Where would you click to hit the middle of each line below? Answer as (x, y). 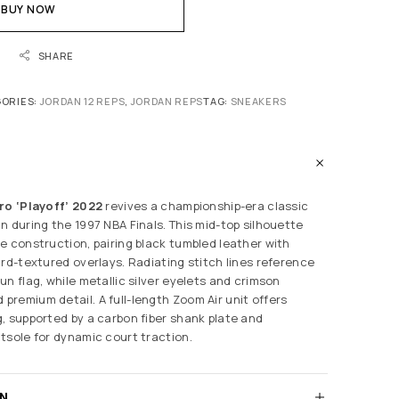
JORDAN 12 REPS (82, 101)
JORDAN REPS (167, 101)
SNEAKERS (259, 101)
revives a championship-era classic (206, 205)
